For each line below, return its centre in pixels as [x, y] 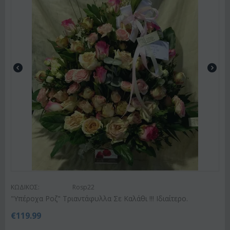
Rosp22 [83, 187]
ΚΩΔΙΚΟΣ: [25, 187]
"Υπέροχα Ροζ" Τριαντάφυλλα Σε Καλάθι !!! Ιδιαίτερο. [99, 198]
